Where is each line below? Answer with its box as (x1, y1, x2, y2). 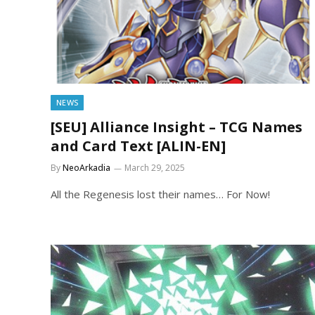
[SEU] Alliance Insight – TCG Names (51, 117, 302, 136)
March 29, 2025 (124, 162, 185, 174)
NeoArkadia (63, 162, 110, 174)
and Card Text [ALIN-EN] (51, 136, 226, 155)
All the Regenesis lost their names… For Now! (51, 187, 270, 201)
